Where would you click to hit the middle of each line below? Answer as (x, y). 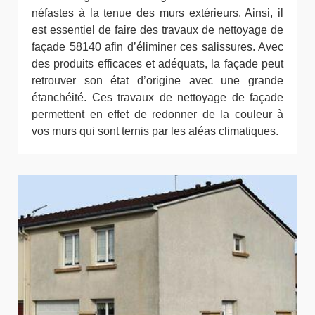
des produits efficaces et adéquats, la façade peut (157, 64)
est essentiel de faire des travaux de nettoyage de (157, 30)
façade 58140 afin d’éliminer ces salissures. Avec (157, 47)
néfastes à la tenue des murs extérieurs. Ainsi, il (157, 13)
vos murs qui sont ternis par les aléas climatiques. (155, 131)
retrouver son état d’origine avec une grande (157, 81)
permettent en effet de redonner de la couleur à (157, 115)
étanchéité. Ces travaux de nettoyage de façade (157, 98)
